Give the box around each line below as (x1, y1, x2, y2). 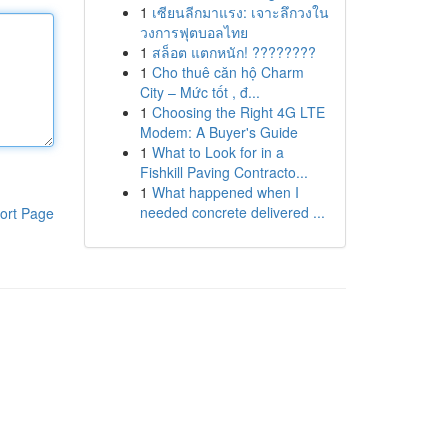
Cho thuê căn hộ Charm (151, 62, 304, 82)
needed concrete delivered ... (139, 202, 325, 222)
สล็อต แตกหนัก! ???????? (151, 42, 316, 62)
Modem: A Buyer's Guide (139, 122, 298, 142)
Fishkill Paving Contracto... (139, 162, 308, 182)
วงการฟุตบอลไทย (139, 22, 248, 42)
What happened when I (151, 182, 299, 202)
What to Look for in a (151, 142, 284, 162)
